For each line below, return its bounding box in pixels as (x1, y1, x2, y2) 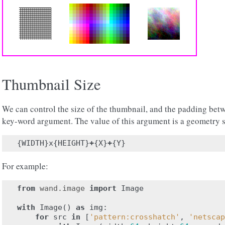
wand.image (40, 184, 85, 193)
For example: (2, 160, 48, 172)
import (89, 184, 117, 193)
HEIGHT (58, 139, 85, 148)
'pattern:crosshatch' (89, 212, 180, 221)
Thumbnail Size (2, 74, 101, 94)
